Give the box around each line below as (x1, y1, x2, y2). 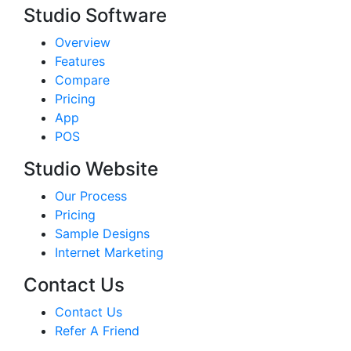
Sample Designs (55, 226, 150, 242)
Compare (55, 72, 110, 89)
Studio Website (24, 157, 158, 181)
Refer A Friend (55, 323, 139, 339)
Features (55, 53, 105, 70)
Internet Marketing (55, 244, 164, 261)
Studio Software (24, 4, 167, 27)
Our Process (55, 188, 127, 204)
